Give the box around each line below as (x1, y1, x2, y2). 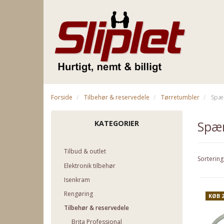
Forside (51, 93, 72, 102)
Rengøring (64, 189, 93, 198)
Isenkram (64, 175, 90, 184)
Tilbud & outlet (64, 147, 106, 156)
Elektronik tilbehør (64, 161, 115, 170)
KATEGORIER (94, 118, 139, 128)
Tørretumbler (161, 93, 199, 102)
